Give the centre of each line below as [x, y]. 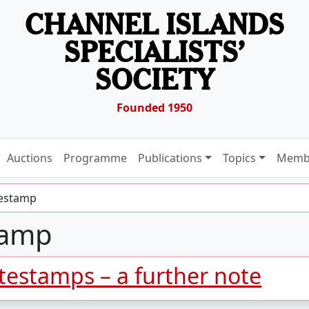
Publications [170, 158]
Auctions [30, 158]
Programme [96, 158]
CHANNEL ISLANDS [154, 24]
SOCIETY [154, 80]
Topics [239, 158]
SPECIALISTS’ [154, 52]
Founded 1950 [154, 108]
